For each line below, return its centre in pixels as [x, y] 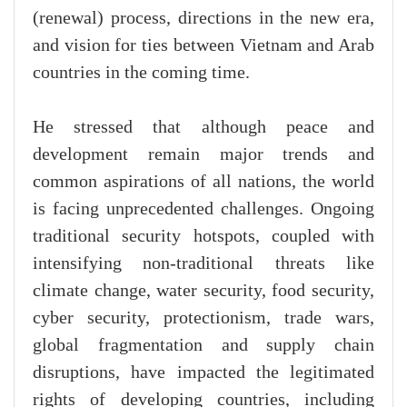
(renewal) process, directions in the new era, [203, 18]
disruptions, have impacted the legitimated [203, 372]
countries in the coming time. [141, 72]
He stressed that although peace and [203, 127]
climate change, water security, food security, [203, 290]
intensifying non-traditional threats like [203, 263]
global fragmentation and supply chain [203, 345]
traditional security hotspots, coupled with [203, 236]
